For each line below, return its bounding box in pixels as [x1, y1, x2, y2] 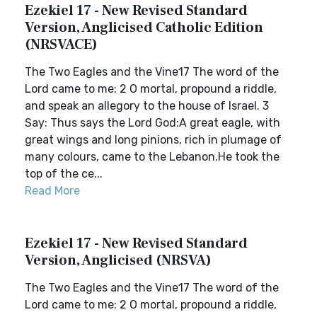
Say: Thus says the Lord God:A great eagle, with [25, 116, 280, 129]
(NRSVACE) [25, 35, 98, 54]
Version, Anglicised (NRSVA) [25, 251, 212, 270]
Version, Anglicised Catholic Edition [25, 18, 263, 37]
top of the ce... [25, 167, 103, 180]
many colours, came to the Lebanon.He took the [25, 150, 279, 163]
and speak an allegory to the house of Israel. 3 [25, 99, 269, 113]
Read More [25, 184, 80, 197]
